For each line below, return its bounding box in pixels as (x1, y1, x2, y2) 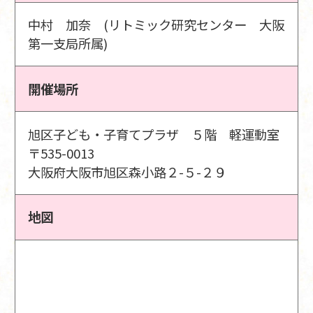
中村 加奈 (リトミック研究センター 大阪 (28, 15, 285, 34)
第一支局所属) (28, 34, 108, 53)
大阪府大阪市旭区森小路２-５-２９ (28, 162, 227, 181)
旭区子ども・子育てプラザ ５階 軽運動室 (28, 124, 280, 143)
